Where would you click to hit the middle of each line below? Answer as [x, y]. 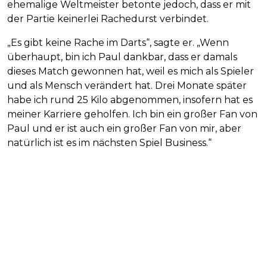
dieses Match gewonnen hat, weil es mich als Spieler [131, 71]
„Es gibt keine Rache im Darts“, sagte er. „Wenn [118, 42]
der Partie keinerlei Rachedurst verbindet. [108, 18]
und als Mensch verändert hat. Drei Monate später [127, 85]
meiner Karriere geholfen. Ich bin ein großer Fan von [132, 114]
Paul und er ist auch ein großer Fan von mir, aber [124, 128]
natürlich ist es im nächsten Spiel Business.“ [109, 142]
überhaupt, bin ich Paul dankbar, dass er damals [122, 57]
